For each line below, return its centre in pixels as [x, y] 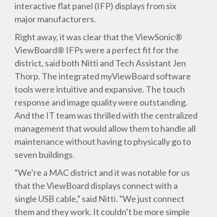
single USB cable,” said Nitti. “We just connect [100, 199]
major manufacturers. [55, 19]
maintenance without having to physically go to [103, 142]
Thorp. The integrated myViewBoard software [103, 76]
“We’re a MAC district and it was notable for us [102, 173]
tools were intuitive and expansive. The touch [100, 89]
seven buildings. [45, 155]
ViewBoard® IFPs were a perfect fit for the [97, 50]
